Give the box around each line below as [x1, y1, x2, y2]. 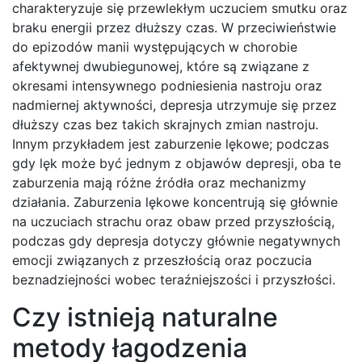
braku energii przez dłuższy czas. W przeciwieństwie [12, 19, 336, 36]
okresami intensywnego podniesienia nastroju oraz [12, 78, 322, 95]
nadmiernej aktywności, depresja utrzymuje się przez [12, 97, 337, 114]
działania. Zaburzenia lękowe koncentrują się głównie [12, 194, 338, 211]
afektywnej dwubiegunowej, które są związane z [12, 58, 309, 75]
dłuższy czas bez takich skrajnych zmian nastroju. [12, 116, 318, 133]
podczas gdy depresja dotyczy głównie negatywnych [12, 233, 340, 250]
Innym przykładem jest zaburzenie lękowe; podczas [12, 136, 329, 153]
